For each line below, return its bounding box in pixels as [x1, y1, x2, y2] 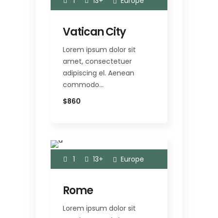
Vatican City [63, 24, 126, 39]
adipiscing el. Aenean [63, 68, 134, 78]
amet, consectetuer [63, 56, 132, 66]
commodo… [63, 79, 104, 90]
